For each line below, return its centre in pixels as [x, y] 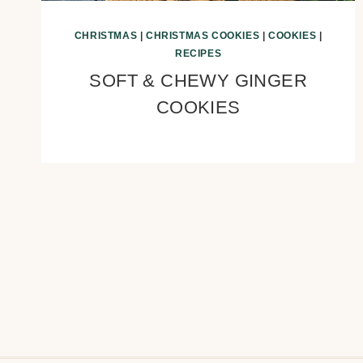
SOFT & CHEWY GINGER [198, 80]
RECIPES [199, 53]
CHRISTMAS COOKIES [203, 35]
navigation [102, 261]
